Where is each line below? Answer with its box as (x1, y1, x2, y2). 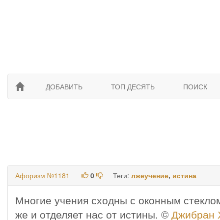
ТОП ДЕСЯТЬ (111, 82, 155, 91)
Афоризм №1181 (15, 170, 70, 180)
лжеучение (131, 170, 168, 180)
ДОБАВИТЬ (46, 82, 82, 91)
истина (172, 170, 196, 180)
